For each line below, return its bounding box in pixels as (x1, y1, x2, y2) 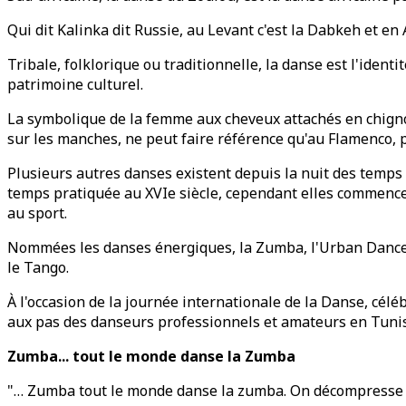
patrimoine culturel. (7, 74, 143, 94)
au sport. (7, 203, 67, 223)
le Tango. (7, 257, 69, 277)
